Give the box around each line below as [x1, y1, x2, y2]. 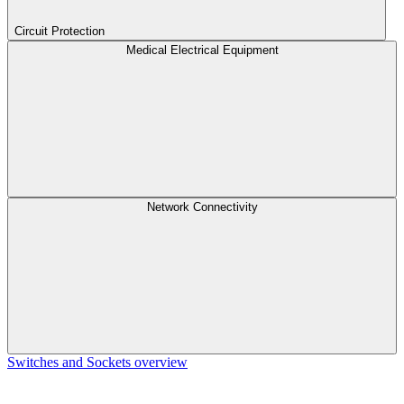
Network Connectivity [146, 200, 258, 214]
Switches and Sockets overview [7, 354, 188, 370]
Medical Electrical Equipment [125, 43, 279, 57]
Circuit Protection [14, 24, 105, 38]
